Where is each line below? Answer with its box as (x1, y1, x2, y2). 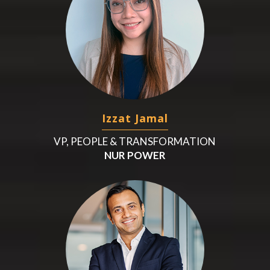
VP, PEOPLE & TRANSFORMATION (54, 134, 216, 148)
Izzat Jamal (101, 110, 168, 125)
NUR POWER (104, 148, 166, 162)
